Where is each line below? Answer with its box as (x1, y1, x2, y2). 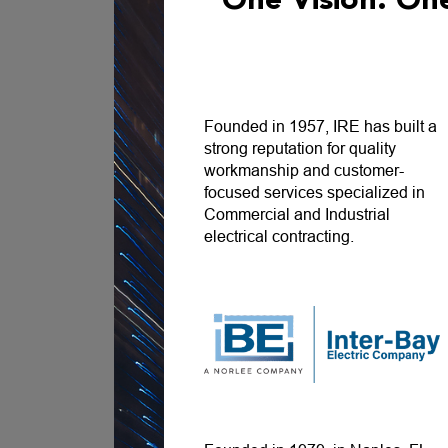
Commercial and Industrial (204, 206, 391, 224)
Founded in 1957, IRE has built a (204, 118, 438, 136)
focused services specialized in (204, 184, 426, 202)
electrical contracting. (204, 228, 355, 246)
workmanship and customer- (204, 162, 405, 180)
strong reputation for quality (204, 140, 397, 158)
